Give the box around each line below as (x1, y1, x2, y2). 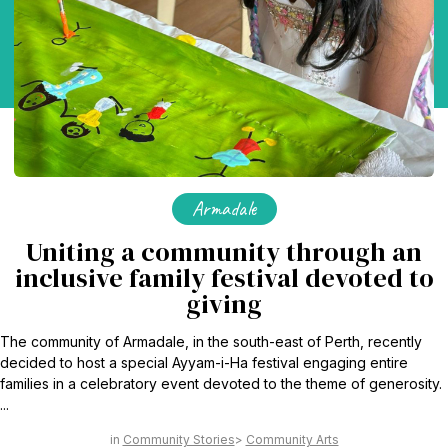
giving (186, 286, 262, 323)
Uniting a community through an (26, 234, 422, 271)
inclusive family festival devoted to (14, 260, 434, 297)
